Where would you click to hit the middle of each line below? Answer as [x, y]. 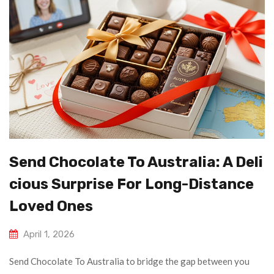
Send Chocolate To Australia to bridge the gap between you [129, 261]
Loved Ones [51, 206]
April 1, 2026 [49, 235]
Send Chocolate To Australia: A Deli [136, 162]
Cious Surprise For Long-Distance [131, 184]
